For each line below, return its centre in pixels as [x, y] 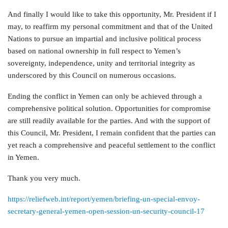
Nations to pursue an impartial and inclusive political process [104, 39]
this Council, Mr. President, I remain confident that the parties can [112, 133]
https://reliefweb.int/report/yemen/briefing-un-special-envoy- [104, 199]
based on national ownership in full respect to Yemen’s [94, 51]
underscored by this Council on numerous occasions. [92, 75]
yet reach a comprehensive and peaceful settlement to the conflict [111, 145]
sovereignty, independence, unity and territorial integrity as [101, 63]
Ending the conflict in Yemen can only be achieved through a [105, 96]
